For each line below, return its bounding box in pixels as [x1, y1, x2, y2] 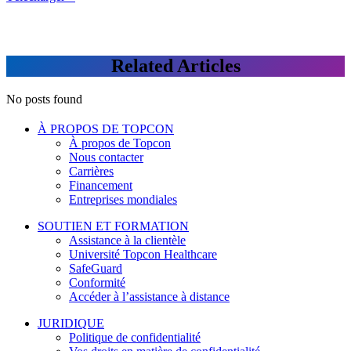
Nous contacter [69, 150, 143, 165]
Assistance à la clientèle [69, 233, 186, 248]
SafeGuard [69, 262, 122, 276]
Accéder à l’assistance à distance [69, 290, 230, 304]
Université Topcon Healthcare [69, 248, 217, 262]
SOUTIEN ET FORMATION [38, 219, 189, 233]
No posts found [6, 92, 82, 107]
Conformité [69, 276, 125, 290]
